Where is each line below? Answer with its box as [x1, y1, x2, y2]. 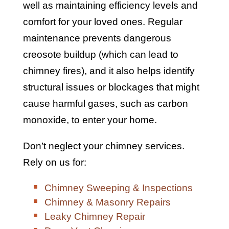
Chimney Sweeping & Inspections [44, 182, 193, 194]
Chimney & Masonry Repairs [44, 197, 171, 208]
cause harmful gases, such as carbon [22, 98, 188, 109]
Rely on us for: [22, 157, 86, 168]
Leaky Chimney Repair [44, 211, 145, 222]
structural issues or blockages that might [22, 82, 199, 93]
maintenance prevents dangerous [22, 33, 171, 44]
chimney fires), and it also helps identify [22, 65, 195, 77]
